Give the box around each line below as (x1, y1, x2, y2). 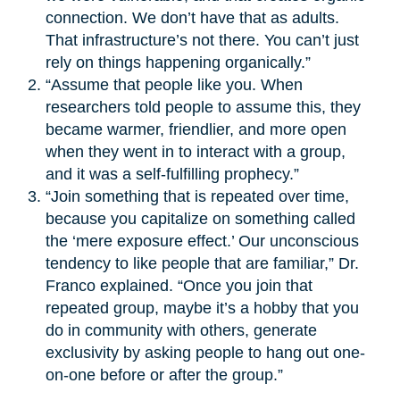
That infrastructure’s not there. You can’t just (45, 30, 359, 49)
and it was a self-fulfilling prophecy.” (45, 164, 299, 183)
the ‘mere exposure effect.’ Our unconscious (45, 231, 359, 250)
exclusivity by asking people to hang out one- (45, 343, 365, 362)
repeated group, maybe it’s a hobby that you (45, 298, 359, 317)
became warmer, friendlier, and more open (45, 120, 346, 138)
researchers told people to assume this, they (45, 97, 361, 116)
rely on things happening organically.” (45, 53, 311, 71)
